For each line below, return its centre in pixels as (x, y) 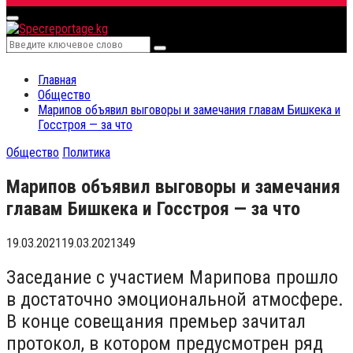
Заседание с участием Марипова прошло (172, 277)
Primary (29, 23)
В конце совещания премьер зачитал (156, 321)
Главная (57, 80)
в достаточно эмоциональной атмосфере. (175, 299)
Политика (86, 152)
